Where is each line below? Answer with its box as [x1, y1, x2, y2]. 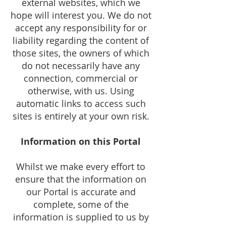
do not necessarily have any [22, 60, 140, 72]
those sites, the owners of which [12, 47, 149, 59]
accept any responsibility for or [15, 22, 147, 34]
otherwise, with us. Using [27, 85, 134, 97]
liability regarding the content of [13, 34, 149, 46]
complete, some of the [33, 198, 129, 210]
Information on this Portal [21, 135, 141, 148]
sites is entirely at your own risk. [12, 110, 149, 122]
